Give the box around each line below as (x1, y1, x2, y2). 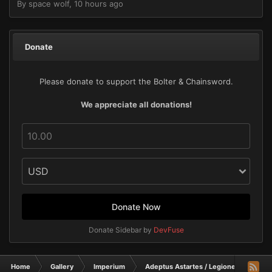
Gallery (50, 262, 73, 271)
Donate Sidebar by (88, 225, 154, 234)
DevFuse (153, 225, 184, 234)
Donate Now (111, 201, 161, 212)
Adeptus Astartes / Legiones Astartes (145, 262, 269, 271)
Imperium (93, 262, 125, 271)
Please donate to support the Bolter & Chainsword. (39, 76, 233, 86)
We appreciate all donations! (80, 99, 192, 109)
